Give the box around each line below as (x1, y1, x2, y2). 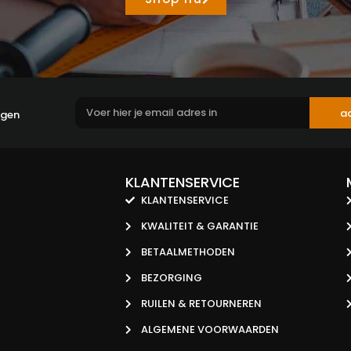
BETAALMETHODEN (141, 244, 235, 259)
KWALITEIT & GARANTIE (141, 219, 259, 233)
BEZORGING (141, 270, 202, 285)
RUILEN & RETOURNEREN (141, 296, 262, 311)
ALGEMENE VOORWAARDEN (141, 322, 279, 337)
